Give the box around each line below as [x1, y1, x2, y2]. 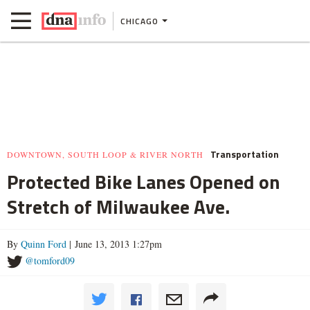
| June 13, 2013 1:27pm [66, 237, 162, 250]
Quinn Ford [21, 237, 66, 250]
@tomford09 [25, 254, 75, 267]
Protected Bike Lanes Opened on [7, 167, 280, 197]
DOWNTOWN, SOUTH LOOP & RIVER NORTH [7, 149, 203, 160]
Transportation [210, 147, 279, 161]
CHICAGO [120, 14, 158, 28]
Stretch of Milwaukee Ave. [7, 192, 230, 221]
